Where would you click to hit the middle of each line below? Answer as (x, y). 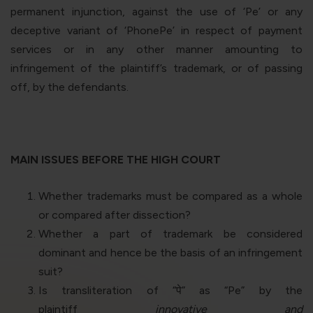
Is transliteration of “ (107, 290)
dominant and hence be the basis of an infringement (170, 252)
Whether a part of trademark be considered (170, 233)
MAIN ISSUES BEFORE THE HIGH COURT (116, 159)
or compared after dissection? (115, 214)
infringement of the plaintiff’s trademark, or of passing (156, 68)
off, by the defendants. (70, 87)
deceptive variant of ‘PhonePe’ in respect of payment (156, 30)
